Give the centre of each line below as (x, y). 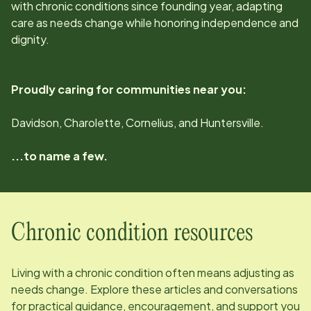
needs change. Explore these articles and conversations (154, 289)
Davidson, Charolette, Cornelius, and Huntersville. (137, 122)
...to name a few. (59, 155)
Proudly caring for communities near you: (129, 89)
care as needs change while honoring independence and (155, 22)
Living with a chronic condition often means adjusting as (153, 272)
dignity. (30, 39)
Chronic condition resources (132, 233)
